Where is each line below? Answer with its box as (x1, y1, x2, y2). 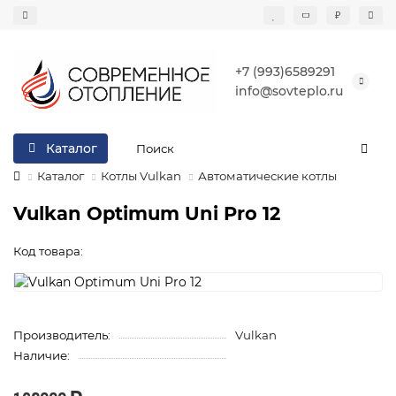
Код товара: (13, 243, 83, 258)
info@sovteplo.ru (235, 83, 343, 100)
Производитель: (13, 327, 110, 342)
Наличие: (13, 347, 70, 362)
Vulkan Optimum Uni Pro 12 (13, 202, 280, 225)
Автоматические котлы (198, 168, 337, 183)
